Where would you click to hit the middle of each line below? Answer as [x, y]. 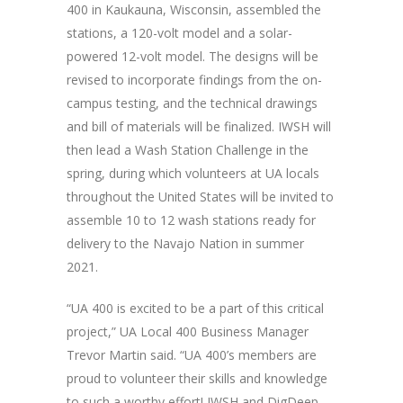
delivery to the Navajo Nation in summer [185, 244]
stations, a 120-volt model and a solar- [179, 33]
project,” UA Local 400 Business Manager [188, 332]
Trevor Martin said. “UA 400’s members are [192, 355]
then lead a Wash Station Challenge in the [188, 150]
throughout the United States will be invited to [200, 197]
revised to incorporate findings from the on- [194, 80]
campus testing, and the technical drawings [192, 103]
